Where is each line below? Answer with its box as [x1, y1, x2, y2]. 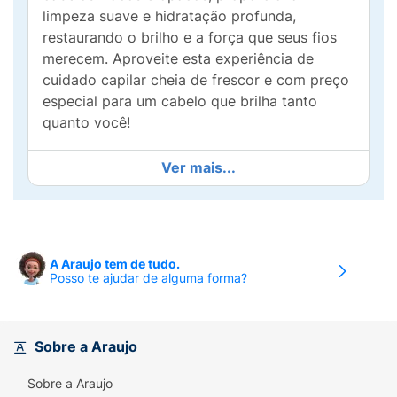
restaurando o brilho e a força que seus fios [43, 28, 337, 46]
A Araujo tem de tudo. [50, 256, 180, 271]
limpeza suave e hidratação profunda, [43, 7, 296, 25]
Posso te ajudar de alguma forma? [50, 270, 247, 285]
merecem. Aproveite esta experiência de [43, 50, 314, 67]
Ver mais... [161, 159, 236, 176]
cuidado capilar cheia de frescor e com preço [43, 71, 349, 89]
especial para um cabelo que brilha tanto [43, 92, 317, 110]
